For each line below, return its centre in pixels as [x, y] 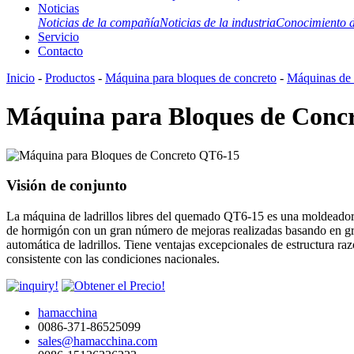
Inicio [21, 77]
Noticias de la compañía [99, 22]
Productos [70, 77]
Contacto [60, 51]
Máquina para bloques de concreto [191, 77]
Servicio [58, 36]
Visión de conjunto [67, 186]
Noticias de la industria [218, 22]
